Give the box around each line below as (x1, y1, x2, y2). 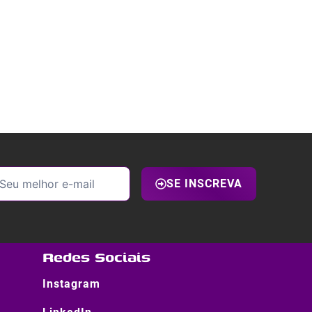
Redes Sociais (42, 246, 150, 267)
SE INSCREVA (166, 177, 242, 190)
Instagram (42, 277, 100, 290)
